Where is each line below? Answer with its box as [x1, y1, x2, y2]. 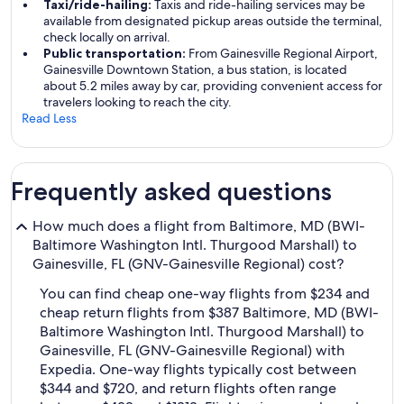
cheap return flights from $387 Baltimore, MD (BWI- [40, 303, 379, 322]
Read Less [22, 110, 77, 126]
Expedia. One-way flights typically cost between [40, 360, 356, 379]
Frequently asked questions [11, 176, 332, 207]
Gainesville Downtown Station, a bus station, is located [43, 61, 347, 78]
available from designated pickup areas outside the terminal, [43, 13, 382, 29]
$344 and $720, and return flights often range [40, 379, 336, 398]
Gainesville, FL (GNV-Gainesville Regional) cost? [32, 254, 344, 273]
